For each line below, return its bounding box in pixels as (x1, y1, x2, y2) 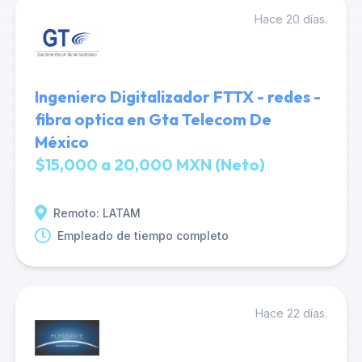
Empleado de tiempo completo (57, 229, 229, 242)
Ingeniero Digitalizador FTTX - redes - (34, 86, 321, 107)
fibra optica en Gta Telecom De (34, 109, 271, 129)
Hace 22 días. (255, 306, 328, 320)
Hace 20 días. (255, 12, 328, 26)
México (34, 132, 89, 152)
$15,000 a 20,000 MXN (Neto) (34, 154, 265, 175)
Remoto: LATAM (53, 206, 141, 220)
